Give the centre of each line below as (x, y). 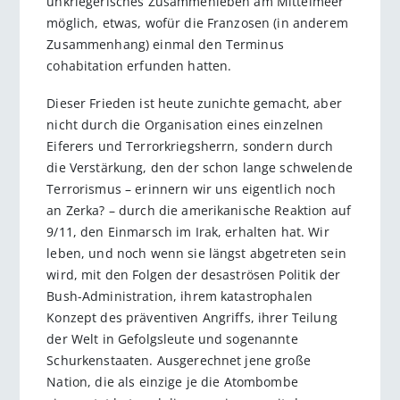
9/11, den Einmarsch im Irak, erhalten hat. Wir (188, 232)
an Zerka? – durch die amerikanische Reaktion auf (199, 211)
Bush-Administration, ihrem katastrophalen (180, 296)
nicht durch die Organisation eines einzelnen (185, 125)
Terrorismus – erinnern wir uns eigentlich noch (191, 189)
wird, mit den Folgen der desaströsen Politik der (194, 275)
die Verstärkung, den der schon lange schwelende (200, 168)
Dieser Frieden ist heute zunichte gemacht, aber (194, 104)
